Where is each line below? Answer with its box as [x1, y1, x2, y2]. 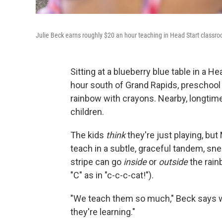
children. [70, 107, 104, 117]
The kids [70, 130, 106, 140]
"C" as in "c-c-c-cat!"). [70, 170, 154, 180]
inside [123, 157, 147, 167]
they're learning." [70, 207, 135, 217]
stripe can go [70, 157, 123, 167]
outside [159, 157, 188, 167]
